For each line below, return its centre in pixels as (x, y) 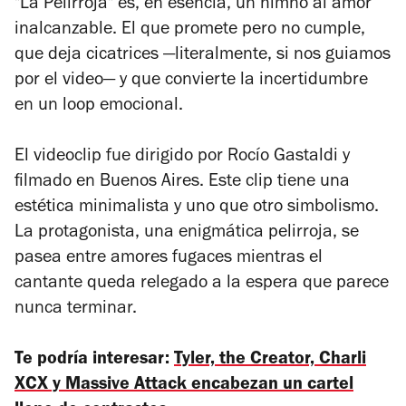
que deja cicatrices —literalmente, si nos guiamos (203, 56)
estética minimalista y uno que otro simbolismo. (197, 208)
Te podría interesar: (94, 360)
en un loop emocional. (99, 106)
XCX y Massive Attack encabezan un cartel (184, 386)
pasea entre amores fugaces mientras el (169, 259)
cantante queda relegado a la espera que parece (202, 284)
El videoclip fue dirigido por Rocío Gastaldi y (182, 157)
